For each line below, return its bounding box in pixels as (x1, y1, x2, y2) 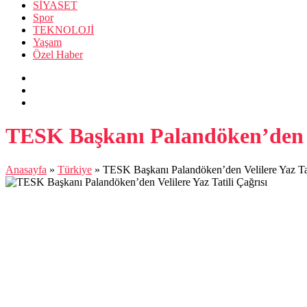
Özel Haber (33, 49, 83, 60)
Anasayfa (5, 163, 47, 175)
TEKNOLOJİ (33, 24, 94, 36)
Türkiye (58, 163, 92, 175)
